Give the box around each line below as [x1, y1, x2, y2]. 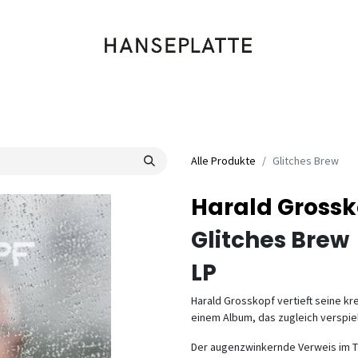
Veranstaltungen [255, 97, 348, 113]
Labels [156, 97, 193, 113]
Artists [205, 97, 243, 113]
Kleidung [94, 97, 144, 113]
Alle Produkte [191, 153, 256, 168]
